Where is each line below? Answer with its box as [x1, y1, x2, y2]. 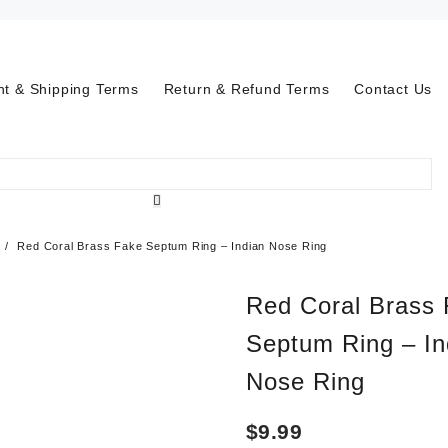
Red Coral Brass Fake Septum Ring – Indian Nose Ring [17, 240, 328, 252]
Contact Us [354, 80, 433, 97]
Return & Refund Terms [163, 80, 330, 97]
